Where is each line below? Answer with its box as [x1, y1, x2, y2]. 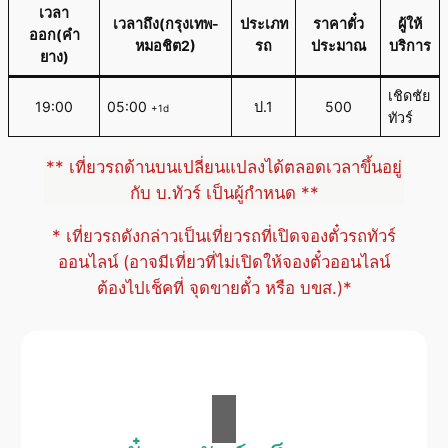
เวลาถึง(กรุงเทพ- [112, 15, 219, 33]
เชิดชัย [388, 87, 431, 105]
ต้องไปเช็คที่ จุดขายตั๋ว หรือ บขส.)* [96, 277, 352, 298]
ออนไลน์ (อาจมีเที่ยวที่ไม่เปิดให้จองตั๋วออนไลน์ [58, 251, 390, 272]
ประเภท [239, 15, 288, 33]
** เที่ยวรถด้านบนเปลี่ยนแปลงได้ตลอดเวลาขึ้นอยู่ [46, 157, 402, 178]
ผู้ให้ [398, 15, 422, 33]
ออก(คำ [28, 26, 80, 44]
